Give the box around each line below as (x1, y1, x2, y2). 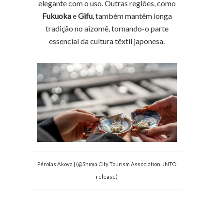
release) (96, 173, 118, 180)
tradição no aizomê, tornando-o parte (45, 24, 169, 33)
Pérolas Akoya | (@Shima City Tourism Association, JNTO (37, 161, 177, 167)
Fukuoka (42, 11, 71, 20)
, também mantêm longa (92, 11, 172, 20)
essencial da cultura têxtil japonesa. (49, 36, 165, 46)
